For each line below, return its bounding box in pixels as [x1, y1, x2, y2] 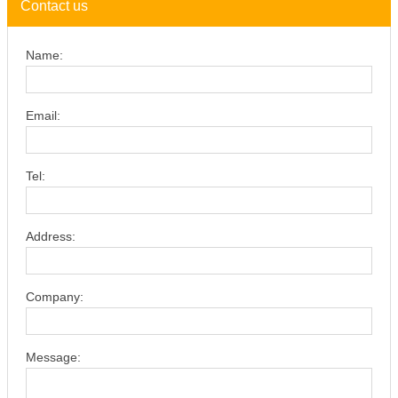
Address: [26, 229, 76, 243]
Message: [26, 350, 81, 364]
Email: [26, 108, 60, 123]
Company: [26, 290, 84, 304]
